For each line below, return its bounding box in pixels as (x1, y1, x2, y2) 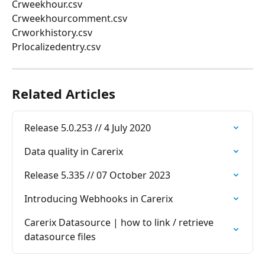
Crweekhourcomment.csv (12, 12, 127, 25)
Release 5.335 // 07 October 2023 (24, 169, 170, 182)
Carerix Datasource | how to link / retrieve (24, 216, 216, 230)
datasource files (24, 230, 96, 244)
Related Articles (12, 85, 115, 103)
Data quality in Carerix (24, 145, 123, 159)
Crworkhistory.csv (12, 26, 92, 40)
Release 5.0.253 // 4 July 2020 (24, 121, 151, 135)
